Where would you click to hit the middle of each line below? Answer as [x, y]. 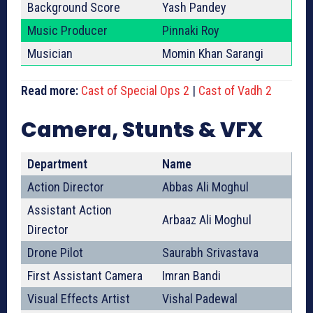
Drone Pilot [55, 253]
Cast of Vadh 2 [235, 91]
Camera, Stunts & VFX [142, 130]
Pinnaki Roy [191, 31]
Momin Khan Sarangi [213, 54]
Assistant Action [70, 210]
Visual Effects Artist [79, 299]
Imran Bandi [191, 276]
